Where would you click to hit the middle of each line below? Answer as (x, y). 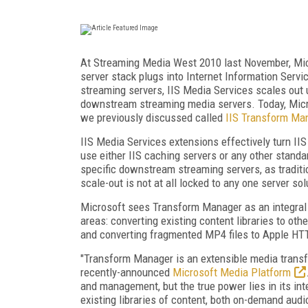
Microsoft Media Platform (232, 272)
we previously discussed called (153, 117)
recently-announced (126, 272)
